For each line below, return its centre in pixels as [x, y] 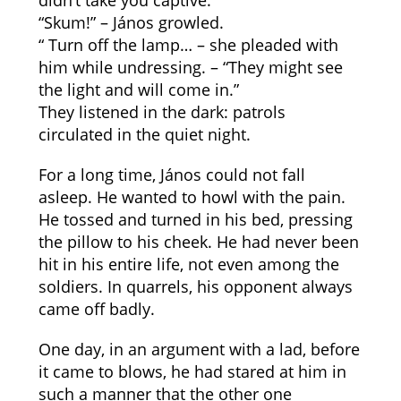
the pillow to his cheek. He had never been [198, 242]
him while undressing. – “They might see [190, 67]
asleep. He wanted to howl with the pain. [192, 197]
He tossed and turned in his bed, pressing [195, 219]
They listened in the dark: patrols [162, 112]
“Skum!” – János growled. [131, 22]
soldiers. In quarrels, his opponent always [195, 286]
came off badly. [96, 309]
